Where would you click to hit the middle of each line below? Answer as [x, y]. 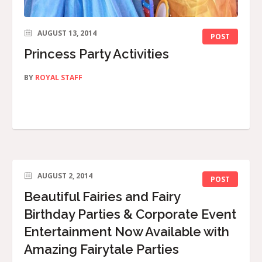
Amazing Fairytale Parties [101, 249]
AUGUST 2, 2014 [65, 176]
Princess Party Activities [96, 54]
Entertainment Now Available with [127, 232]
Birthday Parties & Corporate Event [130, 214]
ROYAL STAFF [59, 78]
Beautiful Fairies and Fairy [102, 197]
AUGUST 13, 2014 [67, 33]
